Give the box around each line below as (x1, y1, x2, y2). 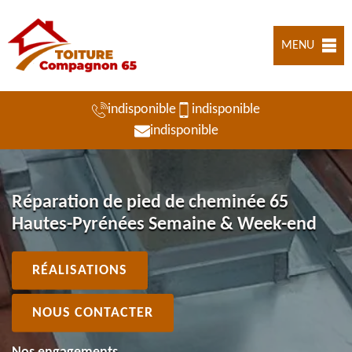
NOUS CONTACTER (32, 305, 153, 321)
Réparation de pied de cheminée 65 (12, 192, 288, 212)
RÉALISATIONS (32, 262, 127, 278)
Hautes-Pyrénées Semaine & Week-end (12, 214, 317, 234)
